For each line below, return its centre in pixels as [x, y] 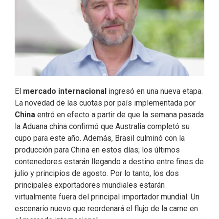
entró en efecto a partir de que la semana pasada [120, 115]
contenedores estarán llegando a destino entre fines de [109, 162]
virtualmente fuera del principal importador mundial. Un [107, 197]
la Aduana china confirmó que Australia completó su [102, 127]
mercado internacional [65, 91]
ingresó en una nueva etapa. [155, 91]
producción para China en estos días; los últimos [97, 150]
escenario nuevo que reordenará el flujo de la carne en [106, 209]
